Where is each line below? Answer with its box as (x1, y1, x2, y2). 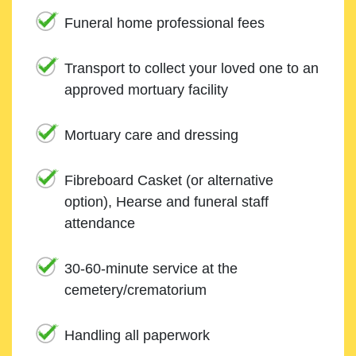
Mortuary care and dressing (64, 127, 238, 144)
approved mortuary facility (64, 82, 228, 99)
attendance (64, 215, 135, 232)
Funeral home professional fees (64, 15, 265, 32)
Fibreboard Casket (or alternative (64, 172, 273, 189)
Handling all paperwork (64, 327, 210, 344)
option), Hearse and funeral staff (64, 194, 269, 211)
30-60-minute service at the (64, 261, 238, 277)
